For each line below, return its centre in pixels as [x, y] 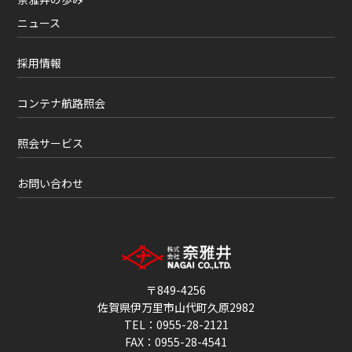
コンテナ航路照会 [62, 103]
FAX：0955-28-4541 [176, 341]
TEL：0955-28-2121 [176, 324]
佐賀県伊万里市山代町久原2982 [176, 307]
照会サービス [51, 143]
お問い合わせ [51, 183]
